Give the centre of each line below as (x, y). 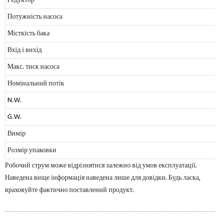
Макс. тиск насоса (33, 67)
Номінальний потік (36, 83)
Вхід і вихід (25, 50)
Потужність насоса (35, 17)
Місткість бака (28, 33)
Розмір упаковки (32, 150)
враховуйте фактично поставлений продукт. (69, 190)
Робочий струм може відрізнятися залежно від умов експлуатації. (101, 165)
